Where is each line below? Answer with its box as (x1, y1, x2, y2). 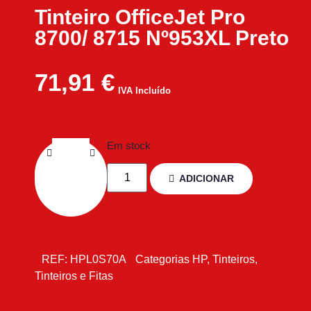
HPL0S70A (70, 253, 128, 266)
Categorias (135, 253, 190, 266)
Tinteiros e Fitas (35, 270, 113, 283)
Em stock (107, 140, 151, 151)
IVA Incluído (118, 85, 171, 96)
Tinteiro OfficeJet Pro (35, 6, 245, 29)
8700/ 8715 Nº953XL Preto (35, 26, 289, 50)
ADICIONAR (179, 173, 235, 185)
